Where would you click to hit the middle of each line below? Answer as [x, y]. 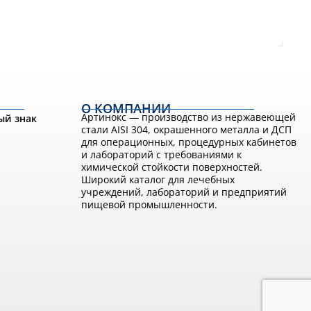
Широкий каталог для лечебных [158, 179]
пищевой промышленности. [149, 204]
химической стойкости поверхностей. [172, 167]
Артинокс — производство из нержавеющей [188, 117]
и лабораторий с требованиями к [161, 154]
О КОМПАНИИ [126, 108]
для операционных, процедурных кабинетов [189, 142]
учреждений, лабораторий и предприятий [184, 192]
